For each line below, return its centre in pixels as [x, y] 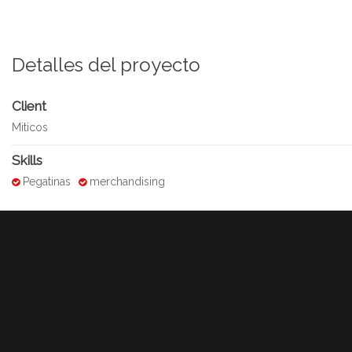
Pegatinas [45, 181]
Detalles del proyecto [106, 65]
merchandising [126, 181]
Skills [27, 160]
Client [29, 106]
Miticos [30, 127]
